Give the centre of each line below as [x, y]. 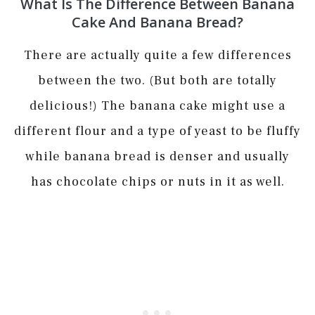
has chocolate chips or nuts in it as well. [157, 182]
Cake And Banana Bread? [157, 22]
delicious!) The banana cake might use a [157, 106]
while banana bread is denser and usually [157, 157]
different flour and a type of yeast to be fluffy [157, 131]
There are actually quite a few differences [157, 56]
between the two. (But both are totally [157, 81]
